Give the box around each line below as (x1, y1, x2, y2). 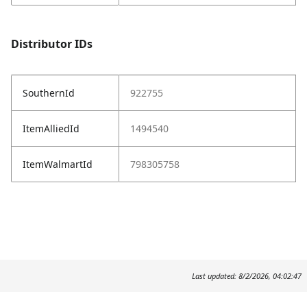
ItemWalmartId (23, 158, 93, 171)
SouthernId (23, 86, 75, 100)
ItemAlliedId (23, 122, 79, 136)
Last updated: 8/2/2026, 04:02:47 (192, 271, 302, 282)
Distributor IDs (11, 36, 93, 52)
